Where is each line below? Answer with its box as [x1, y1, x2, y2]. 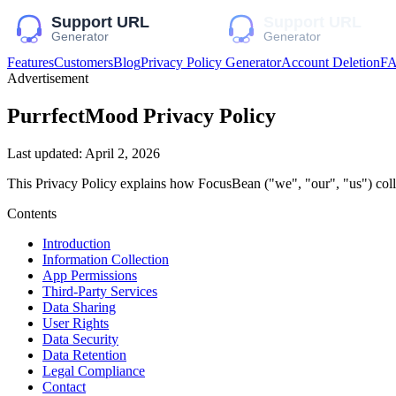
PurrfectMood [7, 103, 138, 127]
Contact [42, 378, 86, 394]
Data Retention [42, 346, 126, 362]
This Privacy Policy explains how [7, 175, 198, 191]
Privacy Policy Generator [141, 55, 281, 70]
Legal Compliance [42, 362, 145, 378]
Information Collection [42, 251, 169, 267]
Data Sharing [42, 299, 116, 315]
